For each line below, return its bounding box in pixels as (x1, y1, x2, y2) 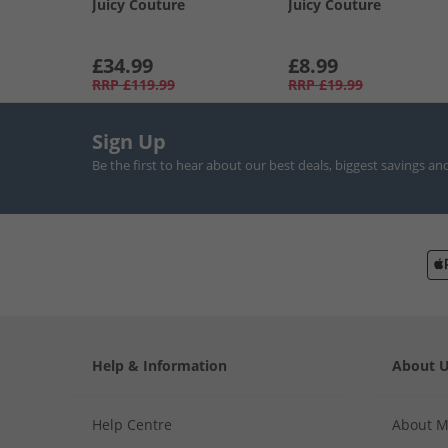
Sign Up (92, 128, 166, 156)
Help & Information (92, 356, 227, 376)
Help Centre (92, 415, 172, 435)
